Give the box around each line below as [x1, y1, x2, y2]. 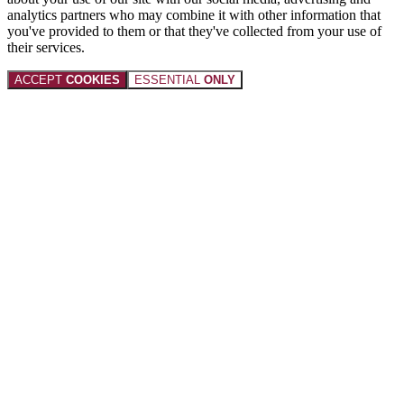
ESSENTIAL [134, 72, 204, 87]
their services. [7, 39, 85, 55]
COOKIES [66, 72, 120, 87]
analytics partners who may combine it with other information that [7, 6, 381, 23]
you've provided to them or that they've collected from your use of [7, 23, 381, 39]
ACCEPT [14, 72, 66, 87]
